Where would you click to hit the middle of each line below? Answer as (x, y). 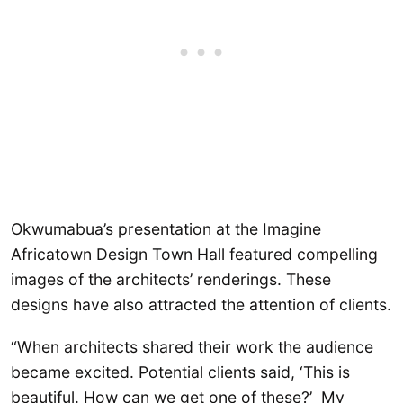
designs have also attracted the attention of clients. (201, 305)
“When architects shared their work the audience (192, 347)
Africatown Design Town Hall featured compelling (194, 255)
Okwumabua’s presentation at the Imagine (166, 229)
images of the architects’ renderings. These (171, 280)
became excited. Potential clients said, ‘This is (180, 372)
